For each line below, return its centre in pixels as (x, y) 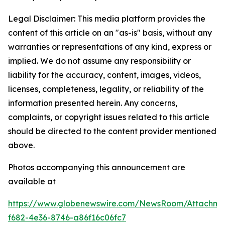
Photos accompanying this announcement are (97, 167)
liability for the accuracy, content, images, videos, (104, 75)
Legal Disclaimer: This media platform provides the (107, 18)
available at (32, 181)
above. (21, 145)
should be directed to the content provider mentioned (112, 131)
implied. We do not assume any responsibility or (99, 61)
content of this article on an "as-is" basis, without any (110, 32)
